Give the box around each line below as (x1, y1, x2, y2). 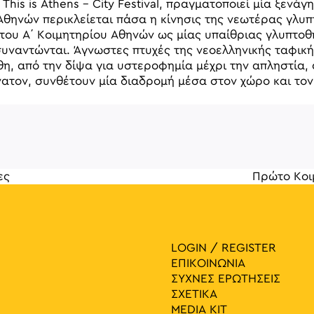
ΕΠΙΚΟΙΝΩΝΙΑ (171, 257, 245, 269)
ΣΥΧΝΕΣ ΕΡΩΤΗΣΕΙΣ (171, 273, 280, 285)
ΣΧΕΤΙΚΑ (171, 288, 217, 300)
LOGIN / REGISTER (171, 242, 276, 254)
